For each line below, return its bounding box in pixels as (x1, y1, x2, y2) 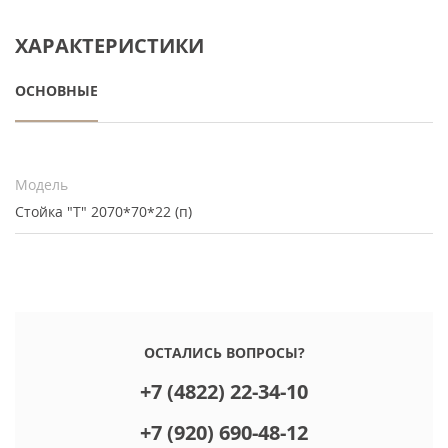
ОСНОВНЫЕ (15, 81, 98, 100)
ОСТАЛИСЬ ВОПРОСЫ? (143, 343, 305, 362)
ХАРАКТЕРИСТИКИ (15, 32, 204, 58)
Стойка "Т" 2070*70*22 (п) (15, 202, 192, 221)
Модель (15, 175, 68, 194)
